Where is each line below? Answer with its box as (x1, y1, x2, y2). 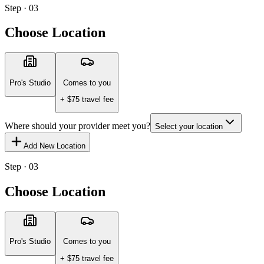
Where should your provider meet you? (5, 121, 150, 131)
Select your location (155, 122, 223, 131)
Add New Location (24, 141, 85, 151)
